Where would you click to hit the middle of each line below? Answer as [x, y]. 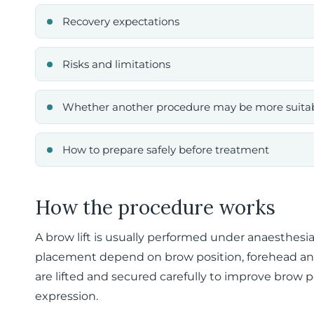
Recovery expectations [121, 21]
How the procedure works [155, 207]
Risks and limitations [116, 64]
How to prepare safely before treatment [166, 150]
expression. [67, 296]
